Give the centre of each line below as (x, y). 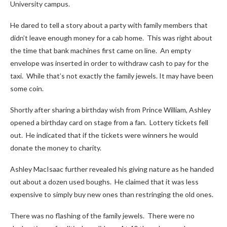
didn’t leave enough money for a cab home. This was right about (111, 38)
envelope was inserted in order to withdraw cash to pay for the (109, 63)
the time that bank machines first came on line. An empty (101, 50)
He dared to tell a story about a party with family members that (109, 25)
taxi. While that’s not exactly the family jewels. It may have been (112, 76)
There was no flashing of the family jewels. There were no (102, 216)
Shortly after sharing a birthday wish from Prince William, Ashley (110, 110)
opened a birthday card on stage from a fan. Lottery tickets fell (109, 122)
